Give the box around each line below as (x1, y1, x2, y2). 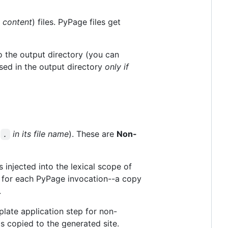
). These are (68, 129, 117, 139)
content (3, 17, 32, 27)
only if (105, 62, 129, 72)
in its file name (10, 129, 69, 139)
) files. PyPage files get (32, 17, 121, 27)
